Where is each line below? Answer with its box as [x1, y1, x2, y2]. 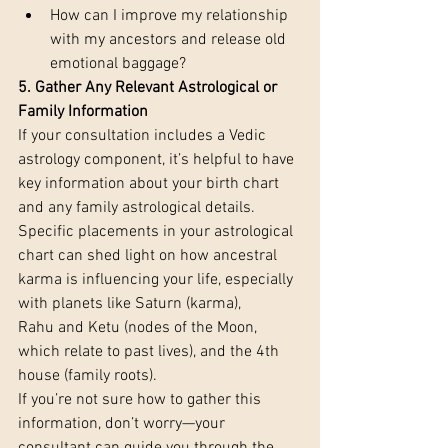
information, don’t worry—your [18, 414, 229, 435]
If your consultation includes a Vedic [18, 126, 270, 147]
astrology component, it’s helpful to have [18, 150, 298, 171]
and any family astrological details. [18, 198, 259, 219]
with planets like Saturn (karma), [18, 294, 245, 315]
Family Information [18, 102, 152, 123]
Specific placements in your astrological [18, 222, 297, 243]
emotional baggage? [50, 54, 186, 75]
